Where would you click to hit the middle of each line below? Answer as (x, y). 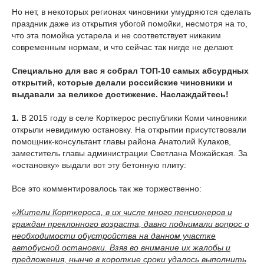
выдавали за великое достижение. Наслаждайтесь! (120, 94)
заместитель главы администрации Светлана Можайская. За (130, 153)
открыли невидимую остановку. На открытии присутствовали (129, 129)
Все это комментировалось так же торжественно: (107, 188)
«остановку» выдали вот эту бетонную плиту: (99, 165)
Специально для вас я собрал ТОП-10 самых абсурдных (130, 70)
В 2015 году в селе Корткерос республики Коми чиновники (133, 118)
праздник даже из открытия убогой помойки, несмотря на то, (130, 23)
